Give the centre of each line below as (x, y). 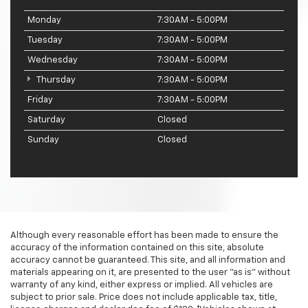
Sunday (43, 140)
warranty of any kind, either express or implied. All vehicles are (142, 285)
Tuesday (45, 41)
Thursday (55, 80)
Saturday (46, 120)
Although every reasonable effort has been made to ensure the (144, 236)
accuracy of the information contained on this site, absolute (137, 248)
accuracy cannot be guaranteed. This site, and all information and (148, 261)
